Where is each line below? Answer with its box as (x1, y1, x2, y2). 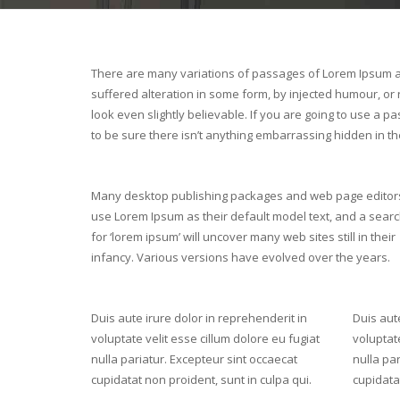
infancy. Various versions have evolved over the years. (91, 249, 390, 265)
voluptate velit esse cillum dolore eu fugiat (91, 330, 320, 346)
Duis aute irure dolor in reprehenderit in (91, 310, 307, 326)
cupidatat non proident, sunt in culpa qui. (91, 371, 312, 387)
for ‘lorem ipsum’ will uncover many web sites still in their (91, 229, 396, 245)
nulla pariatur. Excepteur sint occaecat (91, 351, 297, 367)
